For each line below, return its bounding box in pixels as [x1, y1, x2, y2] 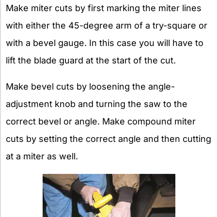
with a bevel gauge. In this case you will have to [6, 37, 203, 48]
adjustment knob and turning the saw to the [6, 98, 187, 109]
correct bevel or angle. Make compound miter [6, 116, 196, 126]
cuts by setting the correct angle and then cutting [6, 133, 211, 144]
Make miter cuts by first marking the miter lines [6, 2, 201, 13]
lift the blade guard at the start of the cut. [6, 55, 176, 65]
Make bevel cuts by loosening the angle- [6, 81, 175, 92]
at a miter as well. [6, 151, 78, 161]
